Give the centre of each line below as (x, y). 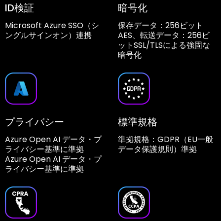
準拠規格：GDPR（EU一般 (166, 140)
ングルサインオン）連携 (48, 36)
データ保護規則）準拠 (157, 149)
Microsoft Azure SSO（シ (52, 26)
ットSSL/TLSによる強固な (164, 45)
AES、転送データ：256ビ (164, 36)
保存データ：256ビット (161, 26)
